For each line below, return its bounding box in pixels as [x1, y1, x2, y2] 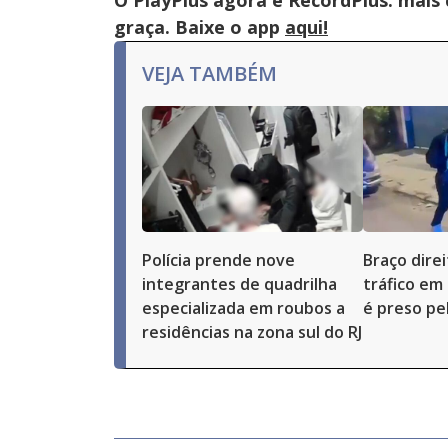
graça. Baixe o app [114, 15, 285, 39]
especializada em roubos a [142, 297, 345, 319]
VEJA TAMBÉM [142, 60, 277, 87]
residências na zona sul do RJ [142, 321, 362, 343]
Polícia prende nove [142, 249, 295, 271]
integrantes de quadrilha [142, 273, 337, 295]
